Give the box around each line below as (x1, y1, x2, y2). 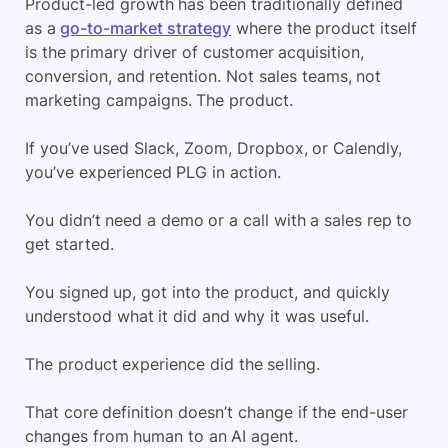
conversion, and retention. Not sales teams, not (25, 65, 382, 86)
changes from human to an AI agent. (25, 425, 299, 446)
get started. (25, 233, 114, 254)
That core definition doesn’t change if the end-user (25, 401, 408, 422)
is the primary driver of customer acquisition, (25, 41, 365, 62)
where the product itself (231, 17, 417, 38)
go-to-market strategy (60, 17, 232, 38)
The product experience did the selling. (25, 353, 320, 374)
